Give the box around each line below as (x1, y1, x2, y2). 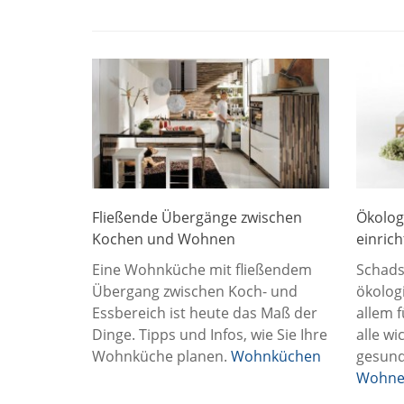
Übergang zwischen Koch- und (92, 281, 298, 302)
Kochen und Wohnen (92, 229, 235, 250)
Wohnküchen (231, 346, 321, 367)
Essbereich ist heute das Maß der (92, 303, 317, 324)
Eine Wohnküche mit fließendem (92, 260, 312, 280)
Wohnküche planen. (92, 346, 231, 367)
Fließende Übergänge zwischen (92, 207, 302, 228)
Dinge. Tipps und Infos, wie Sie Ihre (92, 325, 327, 345)
